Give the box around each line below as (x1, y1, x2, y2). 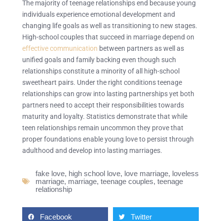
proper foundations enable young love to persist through (22, 135, 194, 143)
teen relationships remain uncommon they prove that (22, 123, 184, 132)
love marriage (124, 169, 168, 178)
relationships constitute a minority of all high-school (22, 67, 180, 75)
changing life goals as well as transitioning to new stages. (22, 21, 197, 30)
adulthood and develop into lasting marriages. (22, 146, 162, 154)
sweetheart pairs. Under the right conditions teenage (22, 78, 182, 86)
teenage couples (101, 177, 153, 185)
